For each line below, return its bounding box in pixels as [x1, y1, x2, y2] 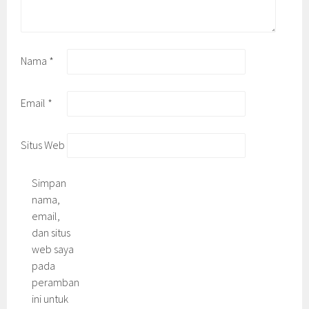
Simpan [32, 176, 67, 190]
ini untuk [32, 292, 69, 306]
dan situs [32, 226, 71, 240]
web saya [32, 242, 74, 257]
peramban [32, 275, 80, 290]
